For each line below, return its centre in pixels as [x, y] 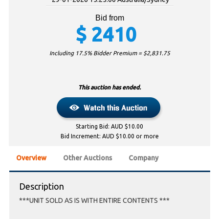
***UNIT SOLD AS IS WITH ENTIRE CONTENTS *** [94, 201]
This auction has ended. [109, 88]
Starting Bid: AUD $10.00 [109, 127]
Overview [31, 158]
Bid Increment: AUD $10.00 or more [109, 136]
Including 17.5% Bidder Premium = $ [98, 53]
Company [143, 158]
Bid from [109, 18]
